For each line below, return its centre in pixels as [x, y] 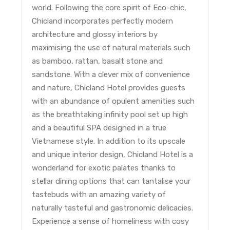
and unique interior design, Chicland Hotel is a [113, 155]
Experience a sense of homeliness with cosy [111, 222]
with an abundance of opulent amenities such [113, 101]
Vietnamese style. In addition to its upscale [109, 141]
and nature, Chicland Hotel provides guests [109, 88]
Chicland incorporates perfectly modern [103, 21]
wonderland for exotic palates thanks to [104, 168]
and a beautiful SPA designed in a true [99, 128]
